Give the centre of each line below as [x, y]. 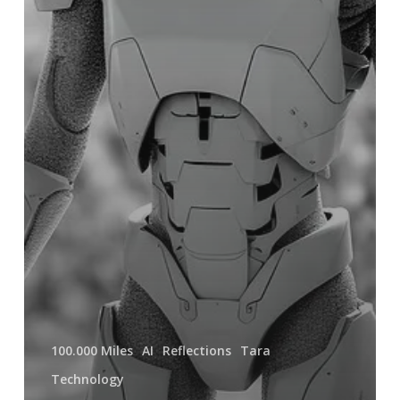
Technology [87, 379]
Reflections [196, 350]
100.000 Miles [92, 350]
